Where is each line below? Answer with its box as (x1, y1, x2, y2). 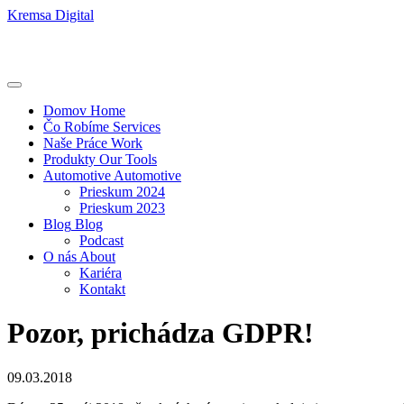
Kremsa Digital (7, 7, 94, 23)
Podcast (79, 233, 124, 248)
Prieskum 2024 (79, 184, 165, 199)
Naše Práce (43, 135, 107, 151)
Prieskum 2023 (79, 200, 165, 216)
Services (113, 119, 161, 134)
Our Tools (99, 151, 157, 167)
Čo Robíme (43, 119, 109, 134)
